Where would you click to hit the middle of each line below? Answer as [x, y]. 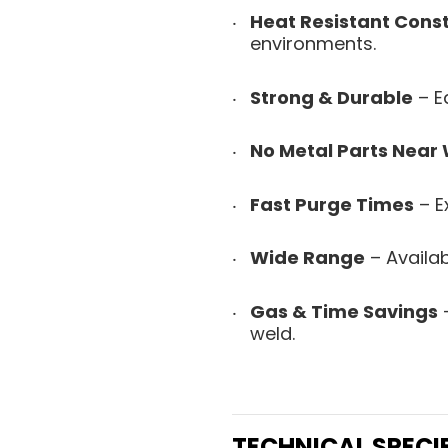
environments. [313, 43]
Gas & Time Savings [344, 311]
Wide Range [307, 257]
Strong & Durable [331, 97]
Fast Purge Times [332, 204]
